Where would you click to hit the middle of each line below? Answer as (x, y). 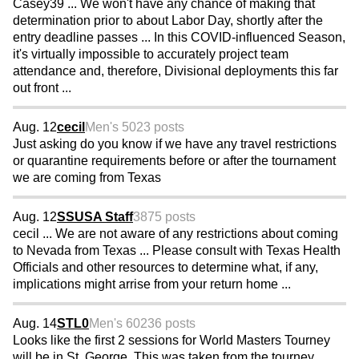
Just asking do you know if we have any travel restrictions (175, 144)
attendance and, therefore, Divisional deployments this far (175, 71)
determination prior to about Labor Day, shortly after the (168, 21)
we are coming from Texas (87, 178)
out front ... (42, 88)
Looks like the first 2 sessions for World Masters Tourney (171, 341)
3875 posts (164, 217)
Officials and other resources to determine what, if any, (165, 268)
